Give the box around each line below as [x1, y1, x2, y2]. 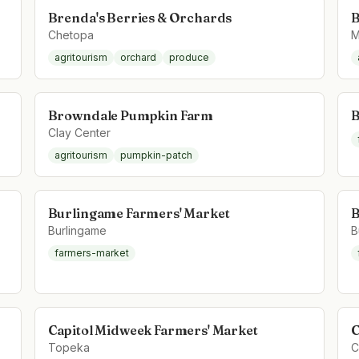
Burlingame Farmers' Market [47, 205, 230, 221]
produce [168, 51, 209, 63]
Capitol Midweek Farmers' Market [47, 322, 258, 338]
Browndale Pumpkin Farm [47, 107, 214, 123]
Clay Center [47, 126, 111, 139]
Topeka [47, 341, 90, 354]
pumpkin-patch [119, 149, 192, 161]
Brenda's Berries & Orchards [47, 10, 232, 26]
